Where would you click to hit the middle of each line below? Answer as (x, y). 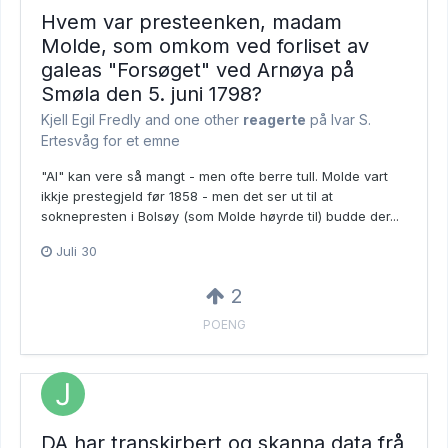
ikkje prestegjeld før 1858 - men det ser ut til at (187, 196)
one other (206, 120)
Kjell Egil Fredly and (107, 120)
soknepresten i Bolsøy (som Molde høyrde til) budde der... (220, 216)
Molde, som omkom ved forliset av (205, 46)
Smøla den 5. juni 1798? (151, 94)
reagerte (274, 120)
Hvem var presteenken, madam (191, 22)
